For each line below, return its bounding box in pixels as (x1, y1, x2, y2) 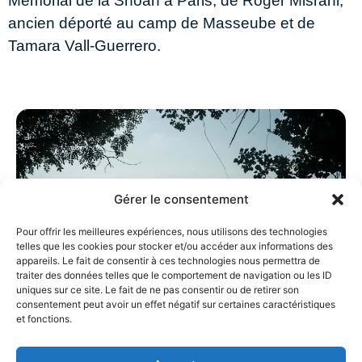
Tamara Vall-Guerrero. (8, 36, 161, 54)
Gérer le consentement (113, 192, 249, 207)
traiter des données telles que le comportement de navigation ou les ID (16, 269, 332, 281)
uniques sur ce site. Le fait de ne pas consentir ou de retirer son (16, 284, 299, 296)
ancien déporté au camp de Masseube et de (8, 14, 315, 32)
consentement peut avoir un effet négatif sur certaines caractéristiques (16, 298, 335, 310)
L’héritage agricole (40, 323, 266, 350)
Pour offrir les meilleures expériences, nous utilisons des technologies (16, 225, 327, 238)
